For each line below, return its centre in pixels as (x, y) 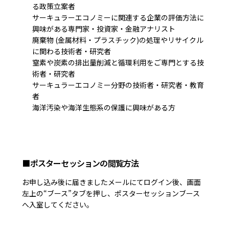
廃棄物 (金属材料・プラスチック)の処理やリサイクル (118, 40)
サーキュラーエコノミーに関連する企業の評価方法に (118, 17)
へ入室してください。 (58, 204)
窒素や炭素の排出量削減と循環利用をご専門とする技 (118, 62)
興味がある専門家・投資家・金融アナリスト (104, 28)
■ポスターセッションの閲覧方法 (81, 163)
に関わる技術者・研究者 (72, 51)
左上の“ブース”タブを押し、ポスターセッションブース (111, 193)
